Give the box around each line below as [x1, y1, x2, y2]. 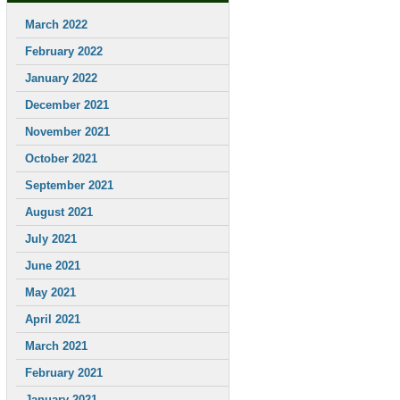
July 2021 [25, 232, 77, 246]
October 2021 [25, 152, 97, 165]
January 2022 [25, 71, 97, 85]
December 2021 [25, 98, 109, 112]
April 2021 [25, 312, 80, 326]
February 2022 [25, 45, 103, 58]
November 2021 [25, 125, 110, 138]
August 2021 [25, 205, 93, 219]
